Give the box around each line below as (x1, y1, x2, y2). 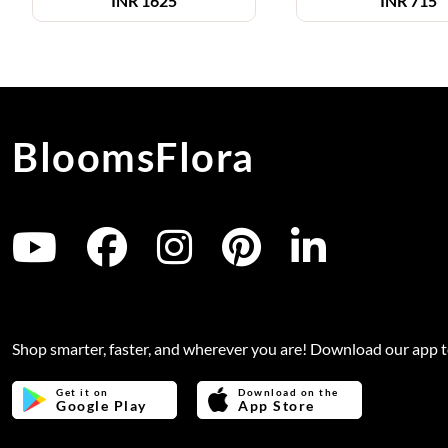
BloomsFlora (12, 133, 255, 181)
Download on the (238, 386, 339, 398)
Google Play (56, 397, 147, 414)
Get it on (56, 386, 109, 398)
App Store (238, 397, 315, 414)
